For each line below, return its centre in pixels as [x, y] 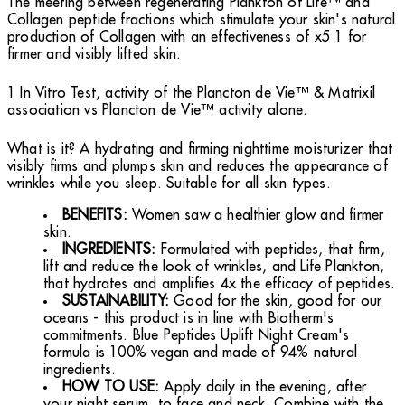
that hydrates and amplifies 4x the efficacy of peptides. [220, 283]
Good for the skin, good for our [276, 301]
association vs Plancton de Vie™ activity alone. [158, 110]
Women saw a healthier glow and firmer [255, 215]
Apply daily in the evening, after [263, 386]
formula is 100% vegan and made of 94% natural [201, 352]
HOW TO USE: [111, 386]
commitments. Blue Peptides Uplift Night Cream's [197, 335]
